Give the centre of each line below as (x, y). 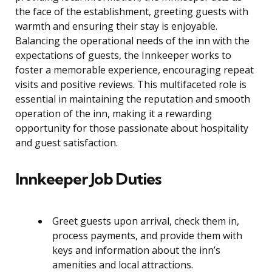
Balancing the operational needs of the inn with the (132, 41)
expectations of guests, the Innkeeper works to (123, 56)
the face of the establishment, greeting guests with (132, 12)
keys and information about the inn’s (136, 250)
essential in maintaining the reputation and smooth (133, 99)
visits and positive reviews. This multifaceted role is (131, 85)
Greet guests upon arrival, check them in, (146, 221)
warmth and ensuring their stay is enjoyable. (116, 26)
